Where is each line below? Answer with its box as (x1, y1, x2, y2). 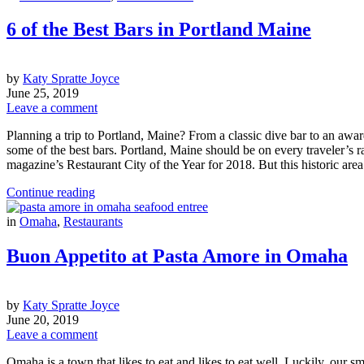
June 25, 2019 (6, 86, 79, 101)
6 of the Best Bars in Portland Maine (6, 19, 311, 41)
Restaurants (63, 214, 123, 229)
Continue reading (6, 185, 95, 200)
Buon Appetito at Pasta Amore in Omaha (6, 245, 348, 267)
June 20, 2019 (6, 313, 79, 327)
